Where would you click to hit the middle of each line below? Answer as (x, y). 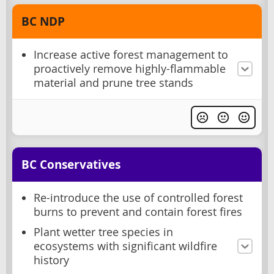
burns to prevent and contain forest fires (138, 212)
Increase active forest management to (131, 54)
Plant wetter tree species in (103, 232)
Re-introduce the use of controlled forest (138, 198)
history (51, 260)
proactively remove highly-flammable (130, 68)
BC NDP (43, 21)
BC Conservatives (71, 164)
